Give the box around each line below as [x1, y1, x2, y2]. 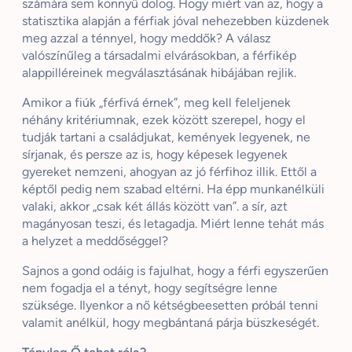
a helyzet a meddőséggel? [22, 233, 168, 248]
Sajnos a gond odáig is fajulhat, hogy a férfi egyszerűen [22, 263, 328, 278]
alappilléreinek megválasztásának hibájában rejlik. [22, 65, 296, 80]
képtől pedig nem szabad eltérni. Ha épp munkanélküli [22, 181, 324, 196]
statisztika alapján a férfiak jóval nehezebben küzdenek [22, 13, 329, 28]
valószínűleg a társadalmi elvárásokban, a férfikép [22, 48, 296, 63]
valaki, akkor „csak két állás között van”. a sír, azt [22, 199, 288, 214]
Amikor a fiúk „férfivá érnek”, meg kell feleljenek [22, 95, 291, 110]
